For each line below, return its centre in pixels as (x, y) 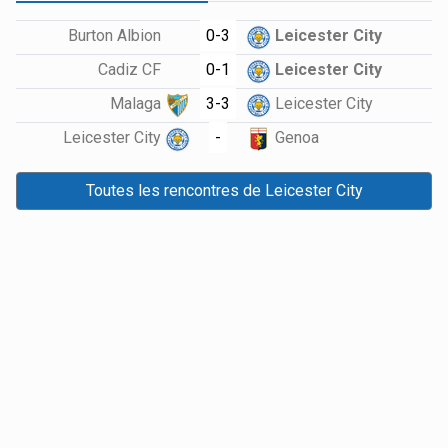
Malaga (138, 104)
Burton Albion (117, 36)
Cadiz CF (132, 70)
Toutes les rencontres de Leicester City (224, 190)
